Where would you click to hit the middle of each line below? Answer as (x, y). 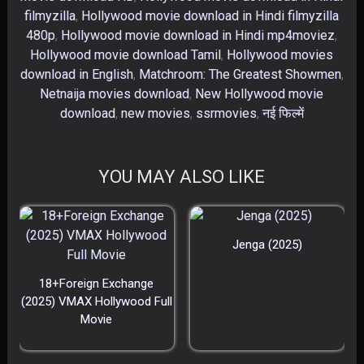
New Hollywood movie (260, 94)
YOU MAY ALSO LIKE (182, 177)
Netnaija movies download (115, 94)
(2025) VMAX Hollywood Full (96, 301)
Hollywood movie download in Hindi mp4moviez (198, 35)
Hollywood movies (280, 55)
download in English (76, 74)
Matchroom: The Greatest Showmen (240, 74)
